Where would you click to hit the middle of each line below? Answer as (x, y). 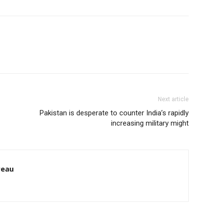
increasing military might (150, 123)
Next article (173, 99)
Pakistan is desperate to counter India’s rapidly (114, 113)
